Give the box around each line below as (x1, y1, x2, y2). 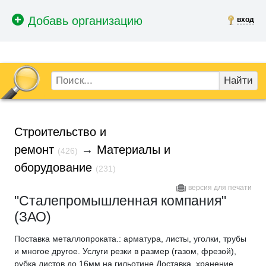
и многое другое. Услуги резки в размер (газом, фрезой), (14, 246, 236, 256)
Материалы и (97, 142, 170, 156)
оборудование (14, 160, 92, 174)
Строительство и (14, 125, 106, 138)
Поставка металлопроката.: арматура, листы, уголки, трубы (14, 233, 246, 243)
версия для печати (188, 183, 252, 192)
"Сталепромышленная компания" (14, 192, 226, 208)
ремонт (14, 142, 54, 156)
